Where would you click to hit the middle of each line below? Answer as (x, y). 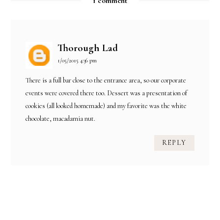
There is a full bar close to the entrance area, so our (94, 81)
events (35, 93)
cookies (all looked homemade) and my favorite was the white (106, 106)
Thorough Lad (88, 48)
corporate (174, 81)
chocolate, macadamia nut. (61, 119)
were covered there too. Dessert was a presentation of (115, 93)
